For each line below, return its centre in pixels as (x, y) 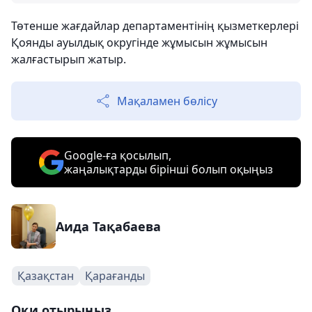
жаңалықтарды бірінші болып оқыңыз (169, 169)
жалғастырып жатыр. (69, 59)
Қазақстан (46, 275)
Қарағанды (115, 275)
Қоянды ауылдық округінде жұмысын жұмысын (139, 42)
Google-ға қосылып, (118, 155)
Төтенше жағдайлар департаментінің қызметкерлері (155, 25)
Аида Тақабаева (108, 226)
